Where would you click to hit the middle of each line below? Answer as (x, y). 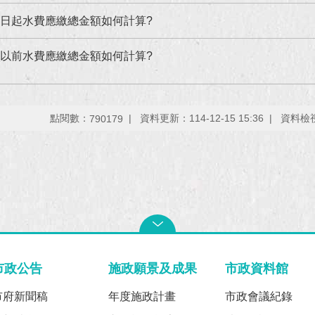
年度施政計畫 (142, 296)
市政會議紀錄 (258, 296)
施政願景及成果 (153, 268)
